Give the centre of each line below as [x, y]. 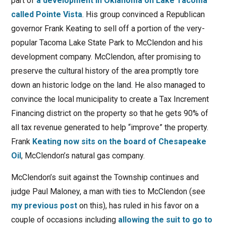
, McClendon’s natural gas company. [83, 156]
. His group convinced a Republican [143, 15]
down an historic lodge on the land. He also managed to [108, 85]
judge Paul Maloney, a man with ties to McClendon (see [108, 192]
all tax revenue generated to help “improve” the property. [109, 128]
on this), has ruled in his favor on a [138, 206]
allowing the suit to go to [165, 220]
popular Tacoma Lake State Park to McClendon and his [107, 43]
